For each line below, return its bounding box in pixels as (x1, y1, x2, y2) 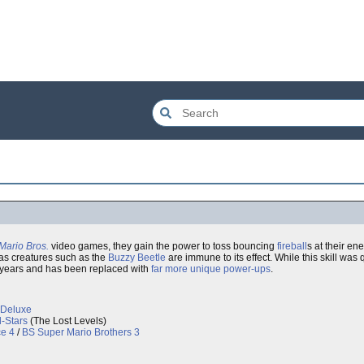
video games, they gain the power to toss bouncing (49, 240, 277, 252)
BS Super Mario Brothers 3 (22, 327, 140, 338)
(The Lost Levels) (28, 315, 106, 327)
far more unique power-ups (151, 263, 271, 275)
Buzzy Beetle (108, 252, 166, 263)
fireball (277, 240, 307, 252)
